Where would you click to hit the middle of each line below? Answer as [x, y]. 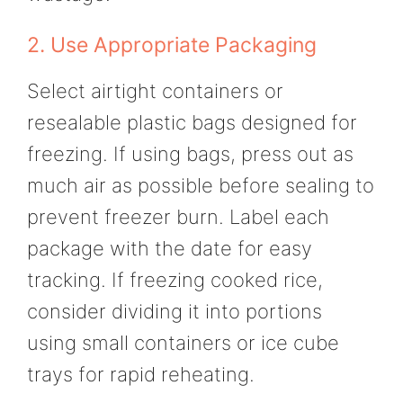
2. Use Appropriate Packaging [172, 45]
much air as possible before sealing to [201, 186]
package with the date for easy [170, 249]
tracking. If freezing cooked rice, [175, 280]
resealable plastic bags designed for [192, 123]
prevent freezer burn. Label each [178, 217]
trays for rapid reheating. [141, 375]
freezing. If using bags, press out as [190, 154]
